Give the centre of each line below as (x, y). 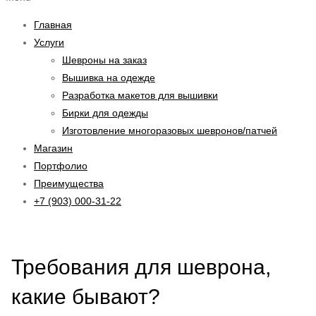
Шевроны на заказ (104, 60)
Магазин (53, 148)
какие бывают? (88, 296)
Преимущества (69, 183)
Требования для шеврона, (141, 267)
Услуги (49, 42)
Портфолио (61, 166)
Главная (53, 25)
